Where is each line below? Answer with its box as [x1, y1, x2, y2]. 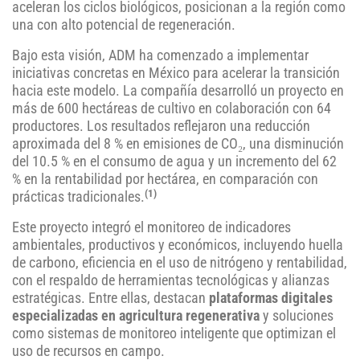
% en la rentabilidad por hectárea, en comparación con [12, 171, 318, 188]
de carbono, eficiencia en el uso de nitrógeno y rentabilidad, [12, 255, 347, 272]
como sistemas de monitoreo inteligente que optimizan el [12, 325, 336, 342]
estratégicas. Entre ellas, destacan [12, 290, 209, 307]
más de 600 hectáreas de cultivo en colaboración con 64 [12, 100, 331, 117]
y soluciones [260, 308, 333, 325]
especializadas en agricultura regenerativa [12, 308, 260, 325]
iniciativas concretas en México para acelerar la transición [12, 65, 340, 82]
